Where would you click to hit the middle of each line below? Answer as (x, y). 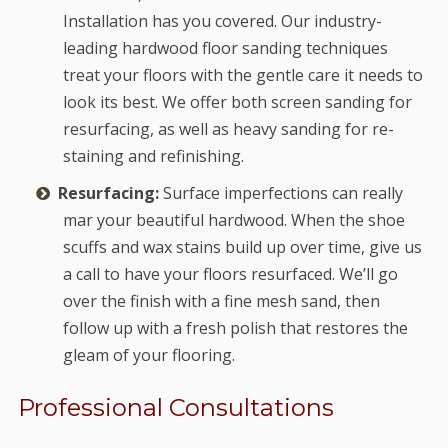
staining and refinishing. (153, 156)
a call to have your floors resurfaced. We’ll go (230, 274)
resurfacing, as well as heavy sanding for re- (228, 129)
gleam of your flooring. (148, 355)
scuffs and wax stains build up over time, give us (242, 247)
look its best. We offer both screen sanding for (237, 102)
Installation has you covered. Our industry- (222, 21)
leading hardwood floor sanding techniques (225, 48)
